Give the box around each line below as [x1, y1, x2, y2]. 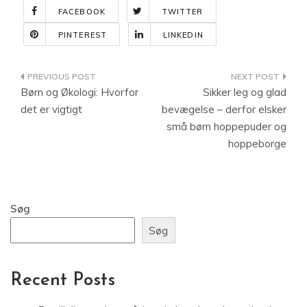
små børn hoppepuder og [167, 120, 286, 133]
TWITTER [161, 7, 204, 16]
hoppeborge [228, 137, 286, 150]
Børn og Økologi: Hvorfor [21, 86, 138, 99]
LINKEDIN [162, 30, 204, 40]
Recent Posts [10, 271, 115, 291]
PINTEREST [58, 30, 107, 40]
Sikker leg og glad [203, 86, 286, 99]
